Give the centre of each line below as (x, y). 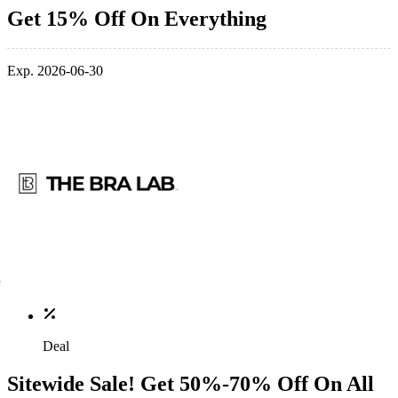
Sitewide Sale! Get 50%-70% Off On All (191, 384)
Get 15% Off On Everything (137, 18)
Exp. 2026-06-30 (55, 71)
